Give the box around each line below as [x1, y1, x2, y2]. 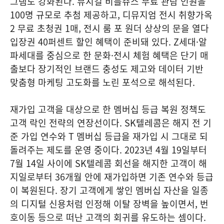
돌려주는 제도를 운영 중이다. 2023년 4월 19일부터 [10, 143, 207, 156]
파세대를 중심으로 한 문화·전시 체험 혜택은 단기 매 [10, 48, 208, 62]
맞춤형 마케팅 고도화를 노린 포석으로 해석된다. [10, 75, 195, 89]
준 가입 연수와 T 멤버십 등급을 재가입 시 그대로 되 [10, 129, 208, 143]
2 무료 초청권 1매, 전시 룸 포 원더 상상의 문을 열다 [10, 21, 209, 35]
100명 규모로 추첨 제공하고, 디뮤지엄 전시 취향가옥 [10, 8, 212, 21]
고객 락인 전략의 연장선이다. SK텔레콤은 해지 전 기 [10, 116, 211, 129]
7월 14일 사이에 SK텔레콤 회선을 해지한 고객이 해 [10, 156, 207, 170]
